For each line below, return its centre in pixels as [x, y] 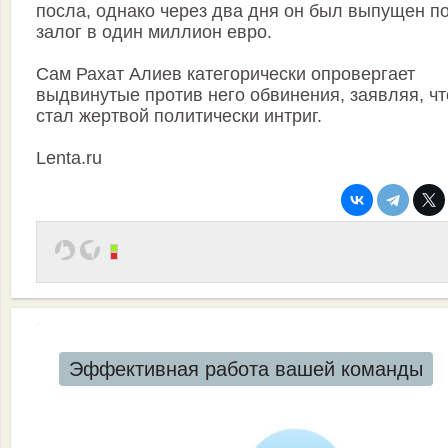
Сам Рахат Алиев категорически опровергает [225, 74]
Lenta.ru [69, 158]
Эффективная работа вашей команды [245, 369]
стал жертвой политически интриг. [179, 116]
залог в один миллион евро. [154, 32]
